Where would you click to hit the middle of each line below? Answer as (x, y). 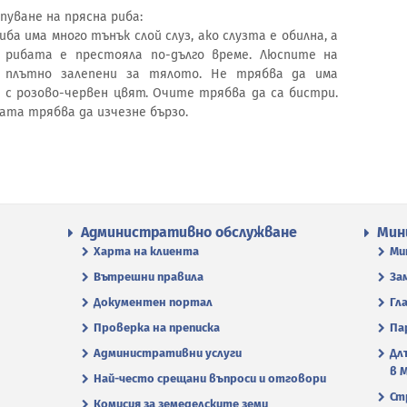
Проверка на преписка (157, 327)
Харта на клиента (146, 251)
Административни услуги (168, 352)
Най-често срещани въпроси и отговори (210, 378)
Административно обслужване (189, 232)
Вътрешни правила (149, 276)
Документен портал (153, 302)
